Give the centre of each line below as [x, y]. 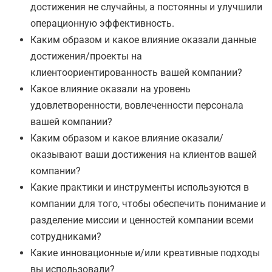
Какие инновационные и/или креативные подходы [145, 253]
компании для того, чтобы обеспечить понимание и [148, 203]
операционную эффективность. [102, 23]
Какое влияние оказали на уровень [110, 89]
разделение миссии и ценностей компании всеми [142, 220]
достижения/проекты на [86, 56]
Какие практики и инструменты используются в [140, 187]
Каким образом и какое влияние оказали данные [143, 39]
